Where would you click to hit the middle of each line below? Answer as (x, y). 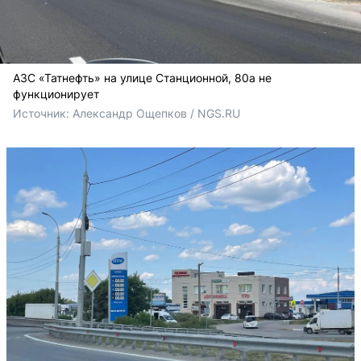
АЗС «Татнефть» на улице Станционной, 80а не (142, 77)
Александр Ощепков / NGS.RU (156, 113)
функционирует (56, 93)
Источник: (43, 113)
